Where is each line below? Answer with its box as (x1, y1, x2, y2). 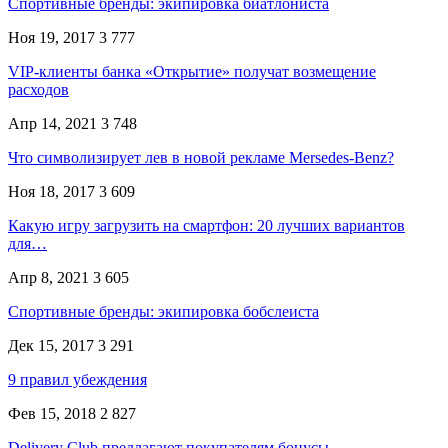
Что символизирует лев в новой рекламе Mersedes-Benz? (8, 148, 394, 166)
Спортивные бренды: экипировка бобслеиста (8, 302, 319, 320)
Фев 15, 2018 (8, 404, 96, 422)
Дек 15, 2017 (8, 336, 94, 354)
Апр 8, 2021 (8, 268, 89, 286)
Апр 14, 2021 (8, 114, 97, 132)
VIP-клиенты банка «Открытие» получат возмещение (8, 62, 376, 80)
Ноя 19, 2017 (8, 28, 95, 46)
